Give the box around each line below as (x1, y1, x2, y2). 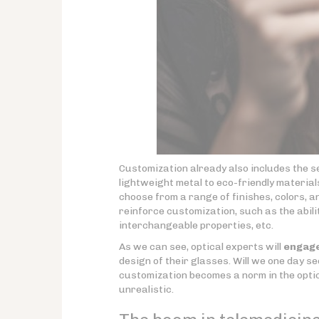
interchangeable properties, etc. (119, 219, 273, 231)
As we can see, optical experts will (119, 241, 283, 253)
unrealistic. (119, 283, 174, 296)
